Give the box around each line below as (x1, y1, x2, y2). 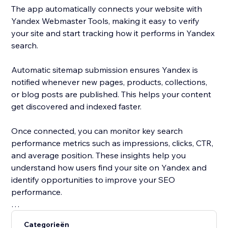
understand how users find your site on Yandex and (11, 162, 207, 173)
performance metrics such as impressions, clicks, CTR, (11, 138, 214, 149)
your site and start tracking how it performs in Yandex (11, 28, 215, 39)
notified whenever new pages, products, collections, (11, 77, 208, 88)
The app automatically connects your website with (11, 4, 203, 14)
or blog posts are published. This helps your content (11, 89, 212, 100)
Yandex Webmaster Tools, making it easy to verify (11, 16, 200, 26)
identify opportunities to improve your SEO (11, 175, 176, 185)
